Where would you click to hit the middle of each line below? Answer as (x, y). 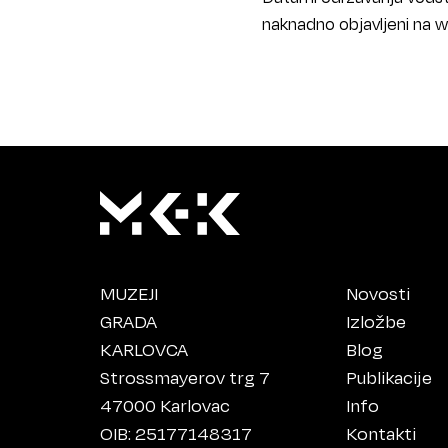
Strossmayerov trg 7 (185, 377)
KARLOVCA (144, 349)
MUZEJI (129, 293)
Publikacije (389, 377)
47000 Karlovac (165, 405)
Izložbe (376, 321)
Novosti (378, 293)
